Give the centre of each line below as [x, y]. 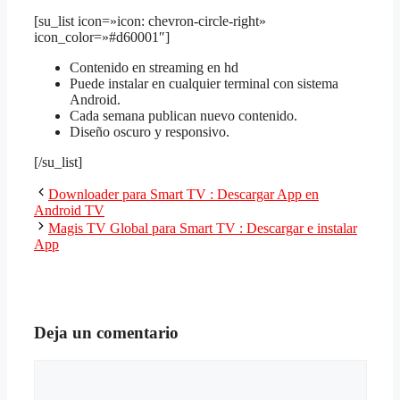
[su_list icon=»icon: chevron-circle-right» [150, 21]
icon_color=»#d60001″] [102, 37]
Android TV [69, 211]
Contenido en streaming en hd [154, 68]
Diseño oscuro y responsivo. [150, 132]
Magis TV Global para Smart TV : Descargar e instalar [203, 229]
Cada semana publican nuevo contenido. [183, 116]
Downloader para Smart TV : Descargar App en [183, 195]
